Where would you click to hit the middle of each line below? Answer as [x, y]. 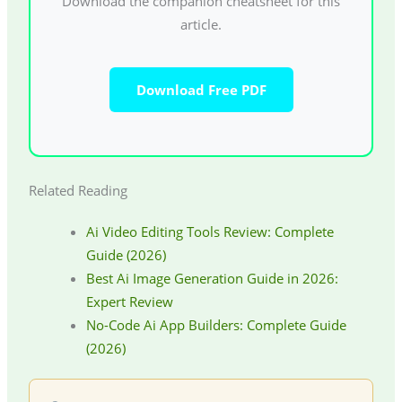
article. [201, 24]
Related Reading [78, 190]
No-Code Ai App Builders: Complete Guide [216, 324]
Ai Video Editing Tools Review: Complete [210, 231]
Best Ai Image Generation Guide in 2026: [212, 278]
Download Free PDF [201, 90]
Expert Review [129, 301]
